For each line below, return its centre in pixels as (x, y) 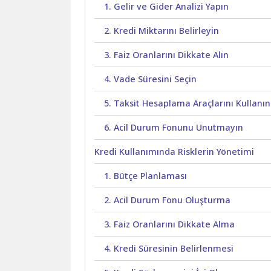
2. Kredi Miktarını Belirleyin (162, 31)
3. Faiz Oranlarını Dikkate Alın (167, 55)
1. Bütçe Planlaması (146, 176)
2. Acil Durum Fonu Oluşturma (168, 200)
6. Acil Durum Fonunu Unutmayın (174, 128)
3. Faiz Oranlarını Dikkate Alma (170, 224)
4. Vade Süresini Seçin (151, 79)
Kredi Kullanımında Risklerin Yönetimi (175, 152)
